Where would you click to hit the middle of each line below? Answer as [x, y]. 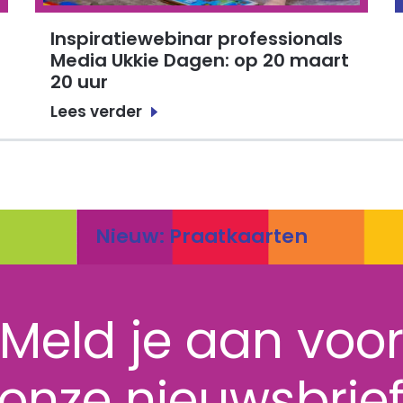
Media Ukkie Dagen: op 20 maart [200, 61]
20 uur [80, 82]
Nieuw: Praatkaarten [201, 237]
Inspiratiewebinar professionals [197, 39]
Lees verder [97, 111]
